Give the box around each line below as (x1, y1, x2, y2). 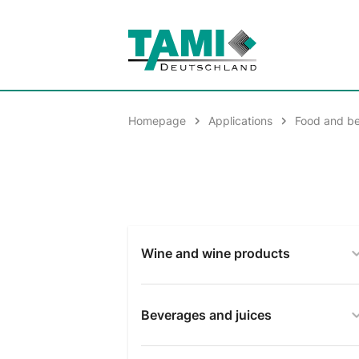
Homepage (128, 114, 186, 127)
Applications (208, 114, 272, 127)
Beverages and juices (141, 307, 272, 323)
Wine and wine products (141, 245, 290, 261)
